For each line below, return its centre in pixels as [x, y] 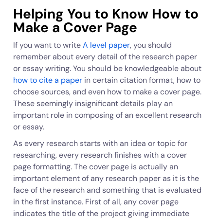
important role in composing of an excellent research [107, 115]
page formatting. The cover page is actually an [95, 167]
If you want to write [48, 45]
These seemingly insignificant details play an [93, 103]
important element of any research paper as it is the [106, 178]
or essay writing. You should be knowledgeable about [107, 68]
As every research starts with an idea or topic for [100, 143]
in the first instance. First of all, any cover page [96, 202]
